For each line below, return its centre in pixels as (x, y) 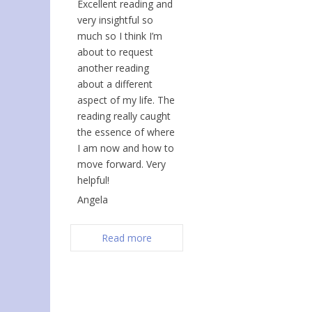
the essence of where (126, 132)
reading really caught (124, 116)
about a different (115, 84)
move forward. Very (122, 164)
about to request (115, 52)
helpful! (93, 180)
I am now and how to (126, 148)
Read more (127, 238)
